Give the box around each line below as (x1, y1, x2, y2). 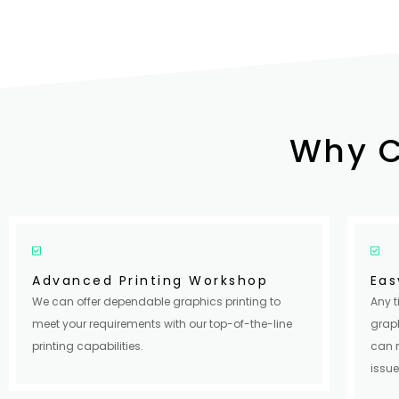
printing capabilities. (32, 338, 143, 354)
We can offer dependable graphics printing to (32, 293, 281, 309)
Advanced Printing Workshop (32, 271, 268, 289)
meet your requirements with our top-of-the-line (32, 315, 292, 331)
